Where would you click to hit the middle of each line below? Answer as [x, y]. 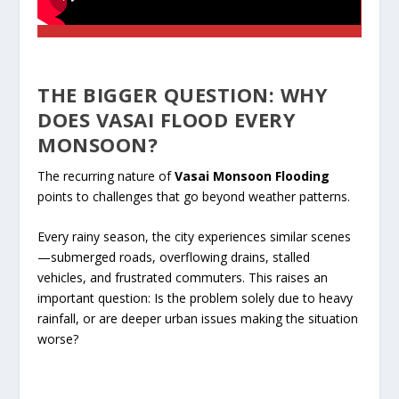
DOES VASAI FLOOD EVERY [167, 119]
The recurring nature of [106, 175]
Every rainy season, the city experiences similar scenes [195, 237]
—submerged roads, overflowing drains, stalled [174, 257]
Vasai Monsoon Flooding [252, 175]
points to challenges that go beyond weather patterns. [194, 196]
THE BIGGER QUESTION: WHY [183, 94]
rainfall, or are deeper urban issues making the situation [198, 319]
